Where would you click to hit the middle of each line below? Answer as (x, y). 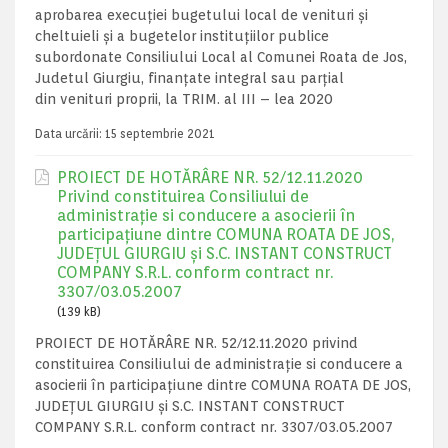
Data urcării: (70, 133)
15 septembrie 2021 (160, 133)
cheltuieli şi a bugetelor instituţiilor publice (182, 36)
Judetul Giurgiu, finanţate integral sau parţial (189, 78)
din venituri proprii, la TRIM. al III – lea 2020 (184, 99)
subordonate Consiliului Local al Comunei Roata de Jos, (221, 57)
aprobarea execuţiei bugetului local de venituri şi (201, 15)
